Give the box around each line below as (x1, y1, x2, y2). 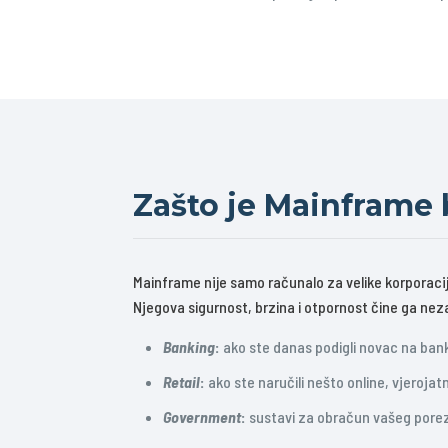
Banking (163, 337, 215, 356)
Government (163, 407, 241, 426)
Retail (163, 372, 200, 391)
